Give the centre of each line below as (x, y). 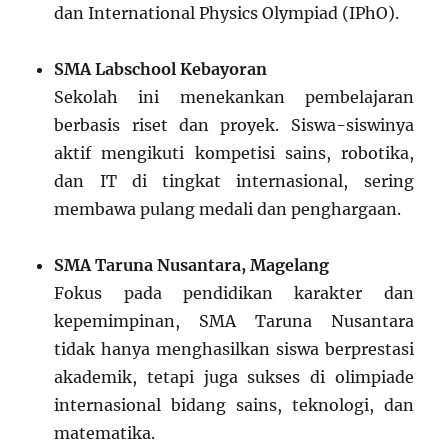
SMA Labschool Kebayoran (161, 69)
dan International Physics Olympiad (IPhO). (227, 13)
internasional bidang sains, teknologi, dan (234, 405)
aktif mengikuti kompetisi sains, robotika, (234, 153)
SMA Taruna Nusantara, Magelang (192, 265)
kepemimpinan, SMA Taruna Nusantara (234, 321)
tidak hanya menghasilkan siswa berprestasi (234, 349)
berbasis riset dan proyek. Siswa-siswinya (234, 125)
